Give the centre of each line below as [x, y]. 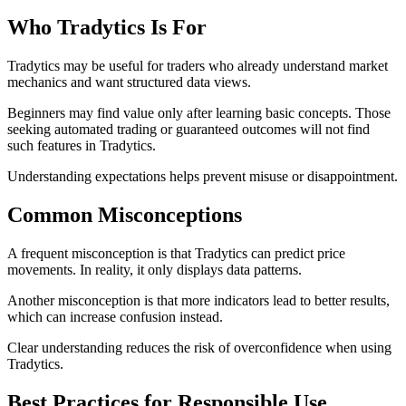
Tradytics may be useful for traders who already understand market [198, 66]
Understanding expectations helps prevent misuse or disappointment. [203, 177]
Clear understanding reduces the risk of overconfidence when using [199, 348]
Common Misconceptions [125, 215]
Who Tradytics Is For [107, 28]
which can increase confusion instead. [115, 317]
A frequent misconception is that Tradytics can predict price [176, 254]
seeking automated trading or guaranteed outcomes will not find [188, 130]
